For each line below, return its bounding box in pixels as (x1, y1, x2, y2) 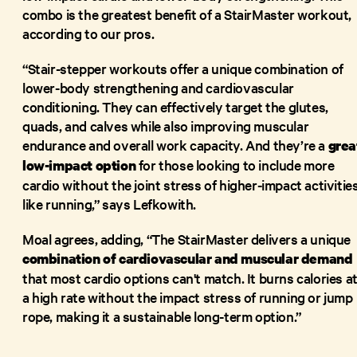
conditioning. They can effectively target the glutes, (22, 96, 328, 116)
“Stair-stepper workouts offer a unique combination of (22, 58, 343, 77)
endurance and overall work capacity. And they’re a (22, 135, 328, 154)
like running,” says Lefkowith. (22, 194, 199, 213)
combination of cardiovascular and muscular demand (22, 249, 353, 268)
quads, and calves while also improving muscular (22, 116, 309, 135)
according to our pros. (22, 23, 157, 42)
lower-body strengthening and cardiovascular (22, 77, 294, 96)
